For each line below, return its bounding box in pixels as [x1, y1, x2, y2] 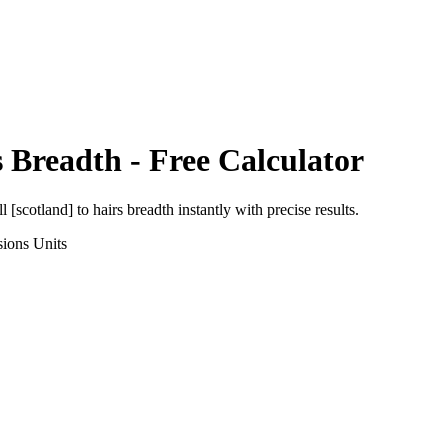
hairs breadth [93, 200, 174, 218]
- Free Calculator [122, 142, 364, 179]
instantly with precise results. [174, 200, 359, 218]
